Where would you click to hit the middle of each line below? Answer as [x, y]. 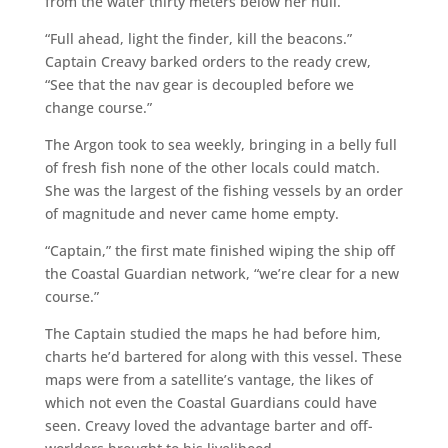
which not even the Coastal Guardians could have [210, 402]
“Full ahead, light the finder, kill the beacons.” [198, 38]
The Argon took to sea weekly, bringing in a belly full [220, 144]
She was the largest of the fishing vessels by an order [223, 190]
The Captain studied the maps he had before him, [212, 333]
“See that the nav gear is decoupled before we [199, 84]
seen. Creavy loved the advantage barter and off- [208, 425]
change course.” [98, 107]
